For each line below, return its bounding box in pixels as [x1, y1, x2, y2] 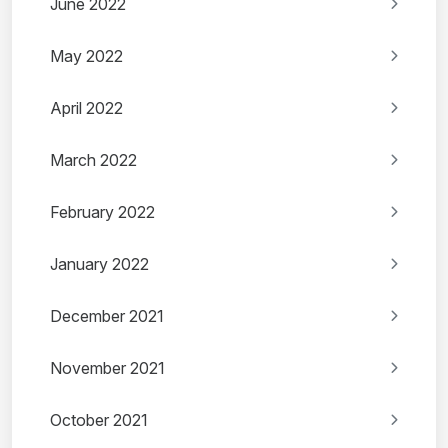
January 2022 [50, 254, 149, 275]
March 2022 [50, 150, 137, 171]
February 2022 [50, 202, 155, 223]
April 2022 [50, 98, 123, 119]
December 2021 [50, 306, 164, 327]
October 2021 [50, 410, 148, 431]
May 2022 [50, 46, 123, 67]
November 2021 [50, 358, 165, 379]
